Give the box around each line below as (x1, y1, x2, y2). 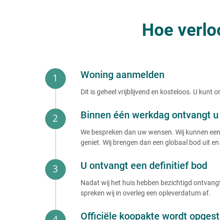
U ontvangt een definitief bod (81, 160, 207, 172)
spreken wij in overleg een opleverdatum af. (81, 189, 211, 197)
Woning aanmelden (81, 69, 165, 81)
